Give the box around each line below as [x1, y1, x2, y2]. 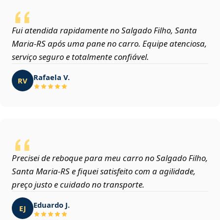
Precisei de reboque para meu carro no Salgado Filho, [12, 152, 208, 164]
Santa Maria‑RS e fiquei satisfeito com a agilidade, [12, 165, 195, 177]
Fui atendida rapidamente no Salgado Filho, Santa [12, 25, 197, 36]
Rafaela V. [33, 72, 70, 82]
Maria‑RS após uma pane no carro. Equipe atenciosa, [12, 38, 207, 50]
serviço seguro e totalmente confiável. [12, 51, 149, 63]
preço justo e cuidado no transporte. [12, 179, 144, 191]
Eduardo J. [33, 199, 70, 210]
